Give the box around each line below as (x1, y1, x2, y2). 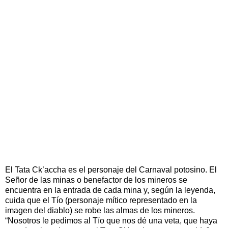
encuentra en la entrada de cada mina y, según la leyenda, (5, 185, 215, 194)
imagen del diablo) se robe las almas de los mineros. (5, 206, 195, 215)
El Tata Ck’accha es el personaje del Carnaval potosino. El (5, 165, 217, 174)
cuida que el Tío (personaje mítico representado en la (5, 195, 197, 205)
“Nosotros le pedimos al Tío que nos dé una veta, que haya (5, 216, 217, 225)
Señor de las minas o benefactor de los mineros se (5, 175, 187, 184)
